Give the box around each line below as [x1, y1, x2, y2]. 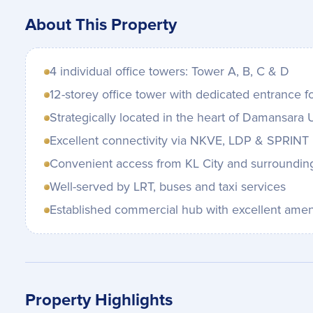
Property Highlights [25, 290, 173, 311]
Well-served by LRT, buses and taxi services [50, 179, 286, 195]
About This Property [25, 15, 177, 36]
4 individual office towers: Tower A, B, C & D [50, 64, 289, 80]
